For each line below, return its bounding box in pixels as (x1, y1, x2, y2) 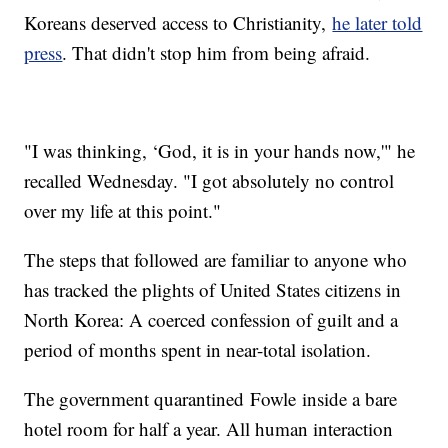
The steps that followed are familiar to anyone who (24, 247, 408, 273)
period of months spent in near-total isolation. (24, 337, 372, 363)
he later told (332, 10, 423, 36)
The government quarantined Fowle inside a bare (24, 386, 398, 412)
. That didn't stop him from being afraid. (62, 40, 371, 66)
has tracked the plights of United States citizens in (24, 277, 402, 303)
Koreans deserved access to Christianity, (24, 10, 333, 36)
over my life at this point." (24, 198, 222, 224)
